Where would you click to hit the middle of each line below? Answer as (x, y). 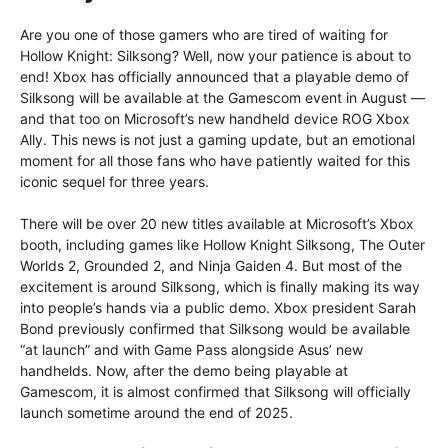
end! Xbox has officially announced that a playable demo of (214, 76)
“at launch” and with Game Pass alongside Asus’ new (191, 349)
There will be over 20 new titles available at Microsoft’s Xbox (217, 223)
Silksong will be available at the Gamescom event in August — (222, 97)
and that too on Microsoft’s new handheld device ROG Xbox (215, 118)
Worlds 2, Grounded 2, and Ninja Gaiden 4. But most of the (211, 265)
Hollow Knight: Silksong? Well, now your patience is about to (215, 55)
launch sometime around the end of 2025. (156, 412)
